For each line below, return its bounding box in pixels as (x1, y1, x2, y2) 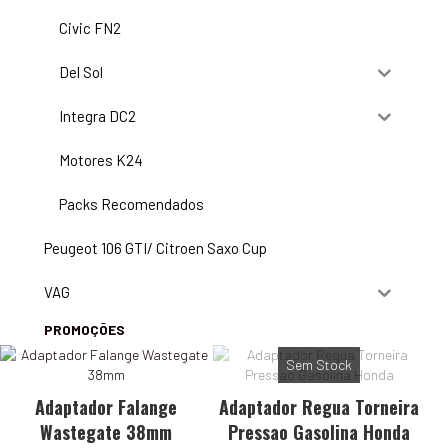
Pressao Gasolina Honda (228, 418, 411, 445)
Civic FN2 (59, 19, 121, 38)
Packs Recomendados (59, 195, 204, 214)
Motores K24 (59, 151, 143, 170)
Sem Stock (286, 355, 353, 373)
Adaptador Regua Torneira (219, 393, 420, 420)
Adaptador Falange (35, 393, 178, 420)
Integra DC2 (59, 107, 136, 126)
